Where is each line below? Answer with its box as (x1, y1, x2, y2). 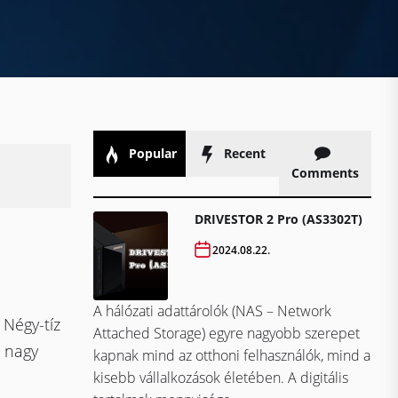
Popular (124, 145, 177, 162)
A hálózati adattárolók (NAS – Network (93, 301, 331, 322)
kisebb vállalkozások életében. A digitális (93, 368, 348, 388)
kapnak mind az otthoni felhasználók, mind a (93, 346, 370, 366)
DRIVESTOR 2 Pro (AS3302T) (195, 211, 363, 228)
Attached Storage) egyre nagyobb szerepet (93, 323, 360, 344)
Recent (220, 145, 267, 162)
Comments (291, 164, 359, 182)
